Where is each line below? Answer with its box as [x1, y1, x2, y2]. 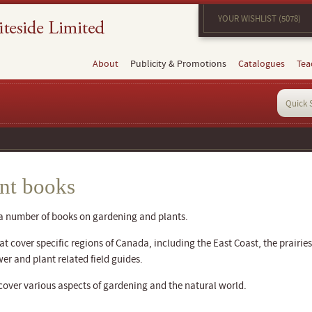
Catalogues [238, 58, 285, 70]
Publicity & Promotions [130, 58, 226, 70]
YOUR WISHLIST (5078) [218, 13, 301, 24]
